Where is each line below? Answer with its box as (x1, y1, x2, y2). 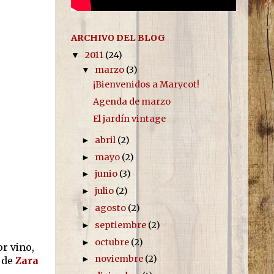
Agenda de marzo (92, 96, 171, 108)
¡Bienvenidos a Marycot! (92, 79, 199, 91)
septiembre (95, 219, 149, 231)
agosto (95, 202, 128, 213)
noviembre (95, 253, 146, 265)
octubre (95, 236, 131, 248)
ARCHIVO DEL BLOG (71, 32, 165, 44)
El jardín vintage (92, 113, 166, 124)
